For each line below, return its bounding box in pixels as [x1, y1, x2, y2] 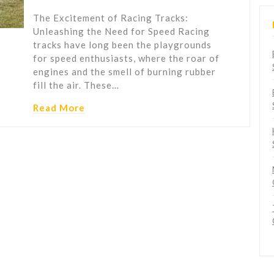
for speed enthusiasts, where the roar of [33, 53, 220, 64]
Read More [33, 102, 85, 114]
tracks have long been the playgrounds [33, 39, 212, 51]
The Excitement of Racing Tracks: [33, 12, 188, 24]
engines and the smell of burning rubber [33, 66, 216, 78]
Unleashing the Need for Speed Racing [33, 26, 210, 37]
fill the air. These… [33, 80, 119, 91]
